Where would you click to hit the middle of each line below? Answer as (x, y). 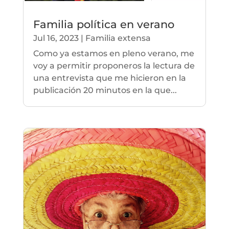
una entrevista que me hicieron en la (109, 78)
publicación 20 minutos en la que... (105, 90)
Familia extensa (118, 38)
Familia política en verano (104, 24)
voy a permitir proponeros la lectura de (114, 65)
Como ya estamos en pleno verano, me (113, 53)
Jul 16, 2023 (56, 38)
